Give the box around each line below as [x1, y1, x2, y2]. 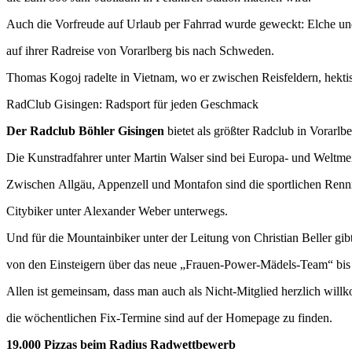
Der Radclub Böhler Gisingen [6, 123, 164, 137]
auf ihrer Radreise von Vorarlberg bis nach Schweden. [6, 43, 274, 57]
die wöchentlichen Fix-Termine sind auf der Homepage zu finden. [6, 310, 332, 324]
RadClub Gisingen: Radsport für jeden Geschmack [6, 97, 258, 111]
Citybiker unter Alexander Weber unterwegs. [6, 203, 228, 218]
